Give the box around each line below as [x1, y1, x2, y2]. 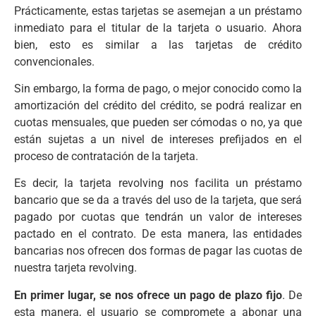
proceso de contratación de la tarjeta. [14, 150, 198, 164]
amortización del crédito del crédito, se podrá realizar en [14, 99, 302, 113]
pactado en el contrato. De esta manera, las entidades [14, 227, 302, 241]
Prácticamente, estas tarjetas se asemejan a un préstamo [14, 4, 302, 18]
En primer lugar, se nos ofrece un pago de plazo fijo [14, 288, 282, 302]
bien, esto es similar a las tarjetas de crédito [14, 37, 302, 51]
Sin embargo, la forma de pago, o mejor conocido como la [14, 82, 302, 96]
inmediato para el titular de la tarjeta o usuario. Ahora [14, 20, 302, 35]
